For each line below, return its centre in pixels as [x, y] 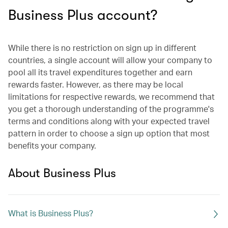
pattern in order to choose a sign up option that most [109, 133]
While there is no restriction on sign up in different [102, 48]
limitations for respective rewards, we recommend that [111, 96]
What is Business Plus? [51, 213]
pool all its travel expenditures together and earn [100, 72]
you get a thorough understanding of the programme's [111, 109]
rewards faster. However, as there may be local [96, 84]
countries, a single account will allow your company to [110, 60]
